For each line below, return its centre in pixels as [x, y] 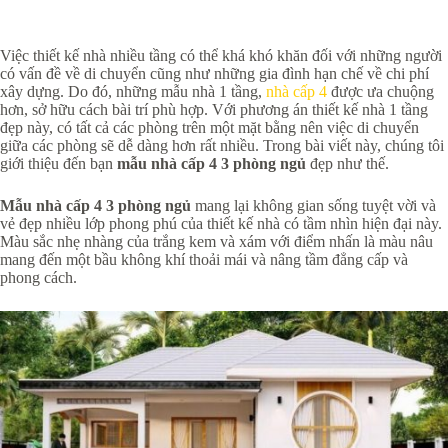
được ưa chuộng [380, 91]
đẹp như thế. [349, 163]
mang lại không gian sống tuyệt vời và [313, 205]
